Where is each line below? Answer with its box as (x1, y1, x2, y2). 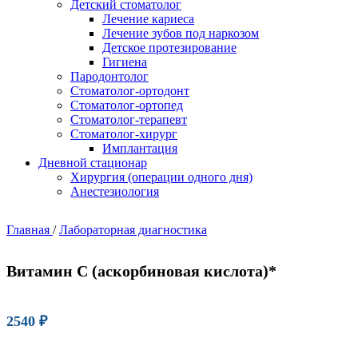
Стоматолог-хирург (70, 126, 177, 141)
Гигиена (102, 54, 147, 69)
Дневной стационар (38, 155, 147, 169)
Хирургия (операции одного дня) (70, 169, 253, 184)
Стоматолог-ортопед (70, 97, 183, 112)
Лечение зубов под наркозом (102, 26, 259, 40)
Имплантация (102, 141, 177, 155)
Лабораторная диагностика (59, 222, 207, 237)
